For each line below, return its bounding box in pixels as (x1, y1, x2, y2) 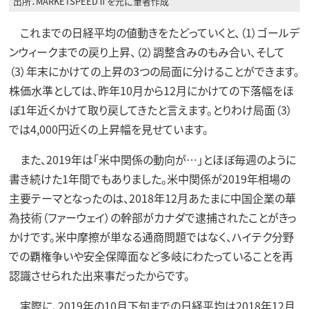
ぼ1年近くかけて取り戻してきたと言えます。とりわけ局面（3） (8, 101, 292, 118)
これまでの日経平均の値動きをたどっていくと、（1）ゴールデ (8, 23, 299, 41)
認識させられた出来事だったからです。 (8, 266, 190, 283)
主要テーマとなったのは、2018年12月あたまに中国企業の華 (8, 189, 296, 206)
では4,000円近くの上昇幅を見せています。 (8, 120, 208, 137)
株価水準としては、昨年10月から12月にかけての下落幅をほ (8, 81, 294, 99)
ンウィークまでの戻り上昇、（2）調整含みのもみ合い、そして (8, 43, 285, 60)
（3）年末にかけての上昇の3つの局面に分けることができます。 (8, 62, 299, 79)
